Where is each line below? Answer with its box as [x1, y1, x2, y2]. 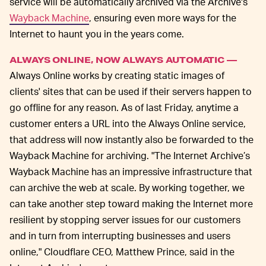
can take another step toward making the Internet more [9, 197, 253, 210]
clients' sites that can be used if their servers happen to [9, 85, 252, 98]
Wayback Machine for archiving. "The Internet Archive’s [9, 149, 250, 162]
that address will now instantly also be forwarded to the [9, 133, 254, 146]
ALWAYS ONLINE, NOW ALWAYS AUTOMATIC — [9, 54, 237, 66]
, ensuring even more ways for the [89, 11, 236, 24]
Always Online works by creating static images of [9, 69, 224, 82]
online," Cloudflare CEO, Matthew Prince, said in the [9, 245, 235, 258]
